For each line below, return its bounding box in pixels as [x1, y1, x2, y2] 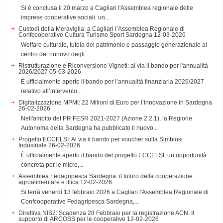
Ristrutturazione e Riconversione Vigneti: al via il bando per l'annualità [18, 62, 208, 69]
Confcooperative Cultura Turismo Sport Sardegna [18, 31, 152, 38]
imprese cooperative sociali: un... [21, 13, 110, 21]
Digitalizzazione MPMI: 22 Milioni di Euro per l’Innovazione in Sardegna [18, 99, 212, 106]
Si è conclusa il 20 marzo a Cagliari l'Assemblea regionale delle [21, 4, 193, 11]
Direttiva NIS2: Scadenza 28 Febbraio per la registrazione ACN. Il [18, 209, 194, 217]
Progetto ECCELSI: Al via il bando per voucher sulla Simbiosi [18, 135, 183, 143]
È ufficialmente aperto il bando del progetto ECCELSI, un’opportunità [21, 151, 207, 159]
